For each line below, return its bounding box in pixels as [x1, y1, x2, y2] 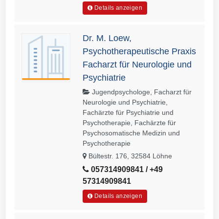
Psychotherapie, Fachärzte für [83, 118, 176, 127]
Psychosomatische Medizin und [83, 129, 180, 137]
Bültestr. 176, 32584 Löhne [87, 152, 172, 160]
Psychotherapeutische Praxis [83, 46, 196, 56]
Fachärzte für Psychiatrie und [83, 108, 174, 116]
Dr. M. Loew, [83, 33, 131, 43]
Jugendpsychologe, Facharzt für [90, 88, 192, 96]
